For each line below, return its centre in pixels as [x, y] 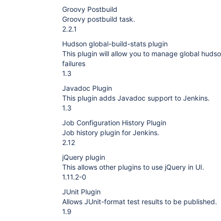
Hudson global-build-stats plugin [115, 44]
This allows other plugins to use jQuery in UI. [133, 167]
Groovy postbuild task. [99, 19]
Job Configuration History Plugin [114, 123]
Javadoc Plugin [87, 88]
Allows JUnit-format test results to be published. [140, 202]
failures [74, 63]
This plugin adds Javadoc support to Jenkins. [136, 98]
